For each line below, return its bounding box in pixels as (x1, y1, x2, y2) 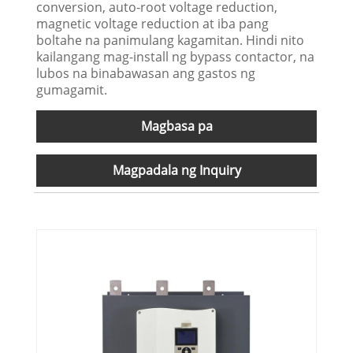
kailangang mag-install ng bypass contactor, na (36, 47, 315, 65)
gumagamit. (36, 80, 108, 98)
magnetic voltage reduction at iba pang (36, 14, 269, 32)
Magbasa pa (140, 117, 213, 135)
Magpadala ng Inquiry (112, 161, 241, 179)
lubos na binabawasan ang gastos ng (36, 64, 256, 82)
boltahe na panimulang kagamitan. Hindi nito (36, 31, 305, 49)
